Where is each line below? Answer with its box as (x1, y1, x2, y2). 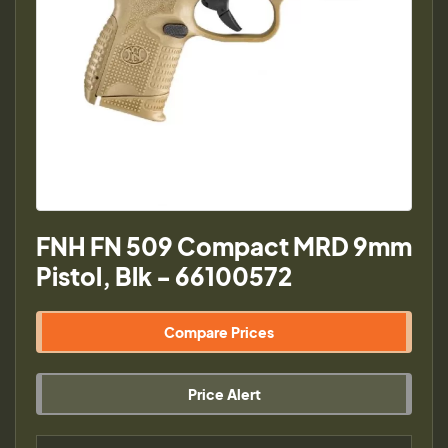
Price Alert (187, 385, 261, 403)
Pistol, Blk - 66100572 (36, 261, 292, 291)
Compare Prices (164, 323, 274, 341)
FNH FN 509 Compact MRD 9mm (36, 231, 412, 261)
